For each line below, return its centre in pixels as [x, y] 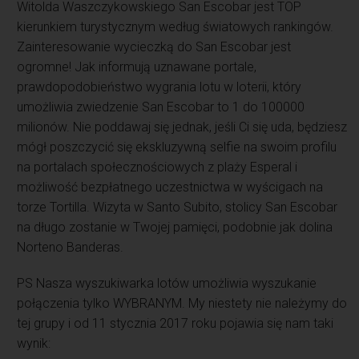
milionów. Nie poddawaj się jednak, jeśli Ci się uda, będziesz [182, 127]
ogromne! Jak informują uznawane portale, [137, 67]
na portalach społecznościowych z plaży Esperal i [157, 167]
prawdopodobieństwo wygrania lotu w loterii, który [159, 87]
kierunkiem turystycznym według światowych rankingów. [175, 26]
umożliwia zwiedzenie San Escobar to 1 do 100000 [161, 107]
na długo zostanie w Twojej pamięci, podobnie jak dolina [175, 227]
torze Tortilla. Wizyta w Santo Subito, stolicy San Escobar [177, 207]
